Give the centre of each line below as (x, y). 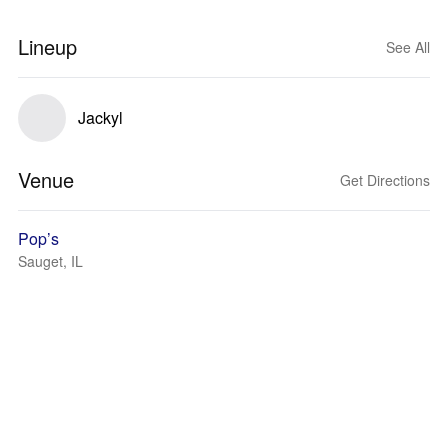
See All (408, 47)
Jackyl (100, 117)
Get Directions (385, 180)
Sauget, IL (50, 261)
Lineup (47, 46)
